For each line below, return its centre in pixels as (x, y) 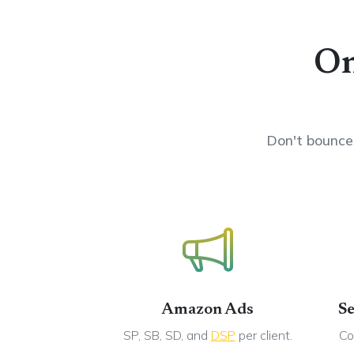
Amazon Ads (207, 310)
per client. (264, 335)
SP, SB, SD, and (167, 335)
